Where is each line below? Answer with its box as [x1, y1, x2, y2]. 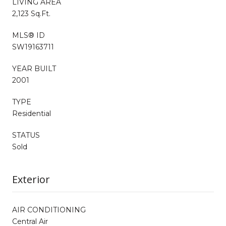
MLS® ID [12, 30, 45, 40]
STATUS [12, 130, 40, 140]
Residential [12, 108, 51, 118]
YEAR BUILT [12, 64, 56, 73]
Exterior [12, 172, 50, 186]
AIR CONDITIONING [12, 205, 86, 214]
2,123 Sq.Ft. [12, 9, 50, 18]
